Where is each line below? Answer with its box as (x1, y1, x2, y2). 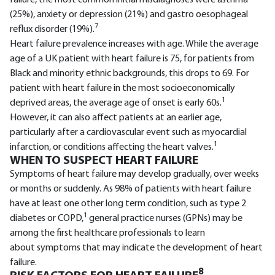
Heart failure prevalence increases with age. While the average (10, 39, 258, 49)
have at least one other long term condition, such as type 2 (10, 198, 246, 209)
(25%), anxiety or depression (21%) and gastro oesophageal (10, 9, 248, 20)
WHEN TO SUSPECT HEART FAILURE (10, 154, 198, 167)
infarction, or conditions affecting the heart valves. (10, 142, 214, 152)
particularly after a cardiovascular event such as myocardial (10, 127, 247, 137)
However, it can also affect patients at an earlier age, (10, 112, 222, 123)
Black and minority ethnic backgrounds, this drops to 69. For (10, 68, 249, 79)
